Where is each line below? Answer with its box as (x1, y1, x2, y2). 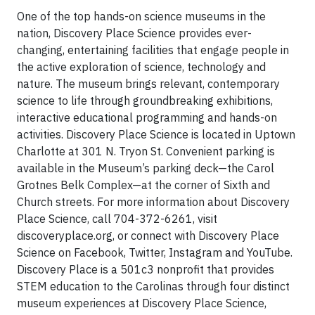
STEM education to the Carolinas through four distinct (17, 279, 290, 293)
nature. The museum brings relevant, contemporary (17, 77, 280, 91)
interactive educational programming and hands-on (17, 110, 277, 124)
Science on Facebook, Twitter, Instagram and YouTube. (17, 245, 292, 259)
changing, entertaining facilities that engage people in (17, 43, 289, 57)
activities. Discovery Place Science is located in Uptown (17, 127, 295, 141)
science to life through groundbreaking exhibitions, (17, 94, 273, 108)
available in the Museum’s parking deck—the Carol (17, 161, 274, 175)
